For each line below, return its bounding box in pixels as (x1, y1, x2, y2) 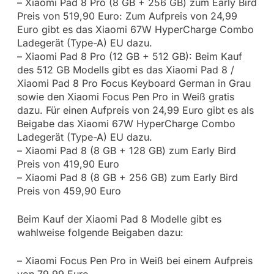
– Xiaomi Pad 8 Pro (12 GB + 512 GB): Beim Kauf (17, 50, 242, 63)
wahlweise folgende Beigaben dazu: (17, 226, 183, 239)
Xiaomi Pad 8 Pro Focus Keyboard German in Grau (17, 77, 251, 90)
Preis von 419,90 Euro (17, 158, 119, 171)
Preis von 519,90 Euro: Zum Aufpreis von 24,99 (17, 10, 237, 23)
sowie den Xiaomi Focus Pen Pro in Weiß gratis (17, 91, 234, 103)
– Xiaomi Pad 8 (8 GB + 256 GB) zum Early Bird (17, 171, 238, 184)
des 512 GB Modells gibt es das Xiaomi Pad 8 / (17, 64, 234, 76)
